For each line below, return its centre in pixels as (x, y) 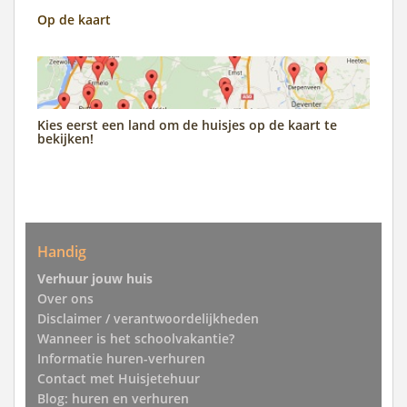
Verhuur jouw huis (95, 279)
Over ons (65, 299)
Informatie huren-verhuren (121, 359)
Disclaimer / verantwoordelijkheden (148, 319)
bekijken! (65, 138)
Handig (62, 252)
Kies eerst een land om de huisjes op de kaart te (187, 124)
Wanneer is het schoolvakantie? (136, 339)
